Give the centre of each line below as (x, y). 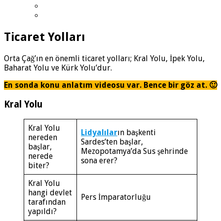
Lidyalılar (99, 132)
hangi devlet (50, 192)
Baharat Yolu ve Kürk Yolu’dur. (58, 68)
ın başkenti (137, 132)
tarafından (47, 202)
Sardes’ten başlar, (112, 142)
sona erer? (99, 160)
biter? (39, 165)
